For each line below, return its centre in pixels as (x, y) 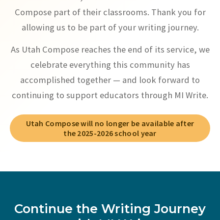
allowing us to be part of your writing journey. (110, 27)
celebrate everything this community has (110, 65)
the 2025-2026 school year (110, 133)
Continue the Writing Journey (110, 208)
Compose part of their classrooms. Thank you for (110, 12)
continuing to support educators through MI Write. (110, 95)
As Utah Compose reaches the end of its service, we (110, 49)
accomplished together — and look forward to (110, 80)
